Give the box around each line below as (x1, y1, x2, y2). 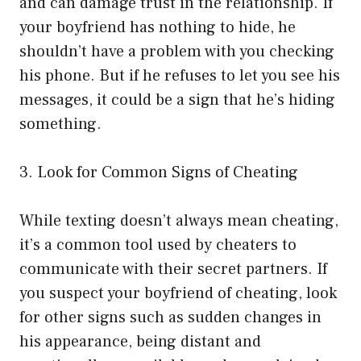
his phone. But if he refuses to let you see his (19, 65, 340, 87)
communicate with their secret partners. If (19, 259, 327, 280)
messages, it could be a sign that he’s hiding (19, 89, 335, 111)
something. (19, 114, 102, 135)
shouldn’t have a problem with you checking (19, 41, 334, 63)
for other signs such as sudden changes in (19, 307, 322, 329)
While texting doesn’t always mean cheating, (19, 210, 338, 232)
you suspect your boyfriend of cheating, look (19, 283, 337, 305)
